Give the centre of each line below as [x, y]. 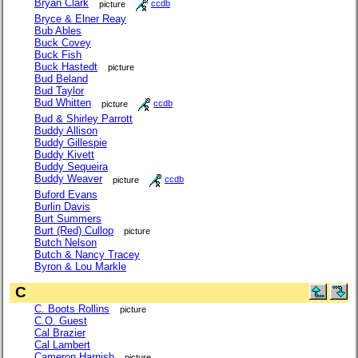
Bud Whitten [63, 103]
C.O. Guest [61, 321]
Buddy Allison [66, 130]
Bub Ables [58, 30]
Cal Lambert [62, 345]
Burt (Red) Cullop [74, 230]
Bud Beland [61, 78]
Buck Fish [58, 54]
